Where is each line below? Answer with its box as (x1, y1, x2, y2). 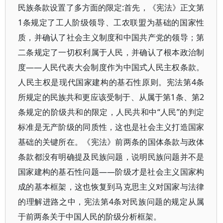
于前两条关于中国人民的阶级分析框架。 (18, 211, 161, 222)
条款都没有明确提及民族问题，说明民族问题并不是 (18, 151, 205, 162)
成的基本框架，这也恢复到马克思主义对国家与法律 (18, 181, 205, 192)
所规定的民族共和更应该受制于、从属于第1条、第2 (18, 92, 205, 103)
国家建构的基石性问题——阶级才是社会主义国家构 (18, 166, 205, 177)
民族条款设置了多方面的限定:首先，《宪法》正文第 (18, 2, 205, 13)
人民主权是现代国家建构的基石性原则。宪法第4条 (18, 77, 205, 88)
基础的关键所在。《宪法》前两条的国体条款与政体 (18, 136, 205, 147)
